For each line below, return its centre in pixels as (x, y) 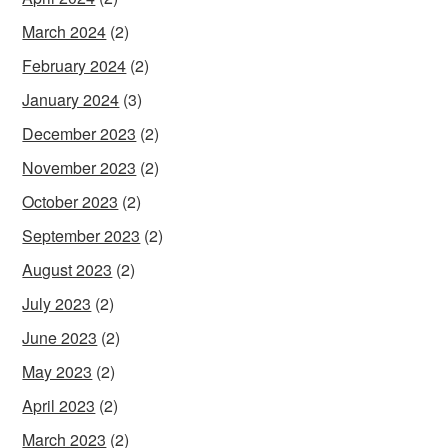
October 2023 (70, 201)
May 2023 (57, 371)
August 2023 (67, 269)
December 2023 (79, 133)
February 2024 (74, 65)
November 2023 (79, 167)
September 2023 (81, 235)
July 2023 (57, 303)
